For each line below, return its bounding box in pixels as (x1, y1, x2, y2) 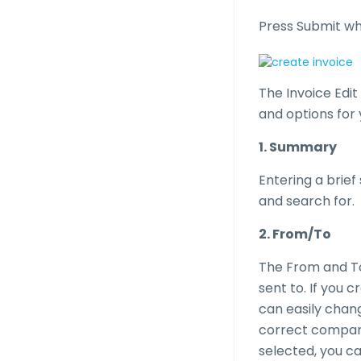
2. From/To (258, 225, 331, 243)
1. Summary (258, 138, 337, 156)
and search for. (258, 192, 355, 210)
